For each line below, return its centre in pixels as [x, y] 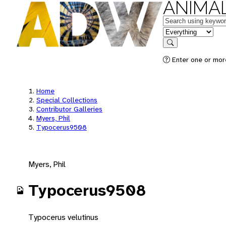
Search [180, 50]
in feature [179, 31]
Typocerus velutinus [63, 217]
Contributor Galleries [69, 109]
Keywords [180, 20]
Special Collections [67, 100]
